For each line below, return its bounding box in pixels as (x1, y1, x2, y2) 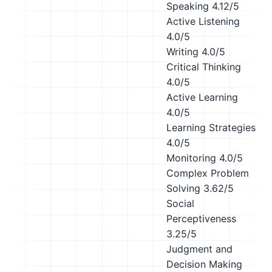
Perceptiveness (166, 212, 236, 225)
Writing (166, 46, 199, 58)
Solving (166, 182, 200, 194)
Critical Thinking (166, 61, 241, 73)
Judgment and (166, 243, 233, 255)
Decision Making (166, 258, 242, 270)
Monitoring (166, 152, 216, 164)
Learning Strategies (166, 121, 256, 134)
